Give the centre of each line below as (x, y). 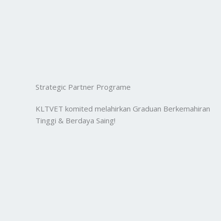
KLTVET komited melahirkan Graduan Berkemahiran (123, 109)
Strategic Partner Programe (83, 87)
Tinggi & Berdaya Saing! (75, 120)
